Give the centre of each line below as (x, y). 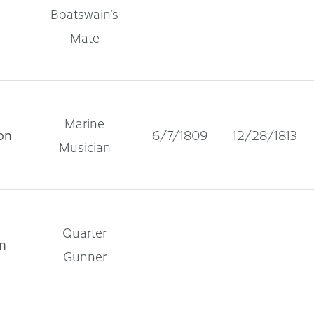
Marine (84, 123)
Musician (84, 147)
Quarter (84, 232)
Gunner (84, 256)
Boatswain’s (84, 14)
